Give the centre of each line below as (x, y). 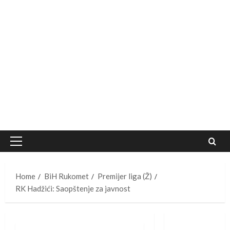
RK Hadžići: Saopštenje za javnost (73, 189)
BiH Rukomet (66, 176)
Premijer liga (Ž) (125, 176)
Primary (29, 147)
